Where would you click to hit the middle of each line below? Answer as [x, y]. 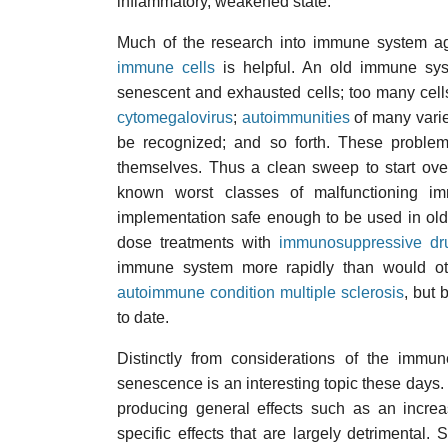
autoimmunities [295, 117]
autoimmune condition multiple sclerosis [260, 292]
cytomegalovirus [175, 117]
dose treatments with [198, 242]
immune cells [166, 67]
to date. [143, 317]
